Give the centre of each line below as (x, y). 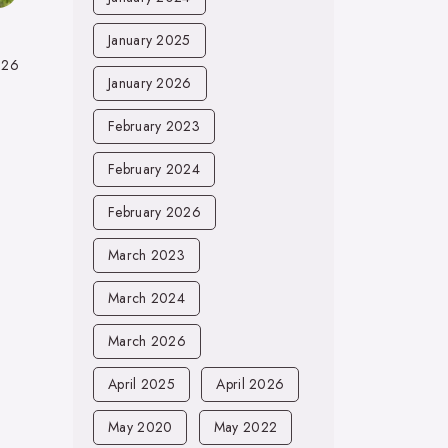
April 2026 (250, 384)
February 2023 (154, 126)
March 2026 (147, 341)
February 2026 (154, 212)
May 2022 (245, 427)
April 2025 (141, 384)
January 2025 (149, 40)
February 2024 (154, 169)
